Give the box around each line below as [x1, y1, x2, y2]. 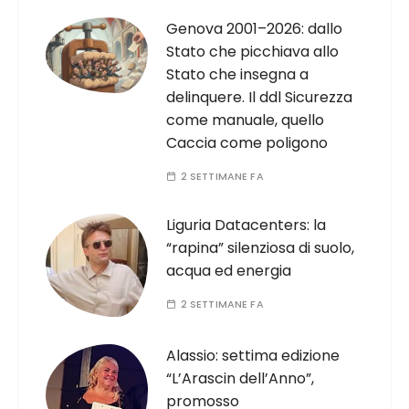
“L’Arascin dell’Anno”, [166, 368, 315, 390]
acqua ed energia [166, 260, 292, 281]
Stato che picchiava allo [166, 41, 340, 62]
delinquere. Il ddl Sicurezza [166, 87, 353, 108]
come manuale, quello [166, 110, 325, 131]
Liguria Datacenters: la [166, 215, 327, 236]
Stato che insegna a [166, 64, 309, 85]
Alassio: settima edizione [166, 345, 341, 367]
